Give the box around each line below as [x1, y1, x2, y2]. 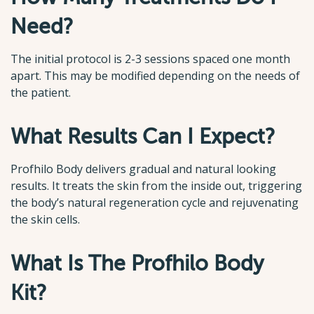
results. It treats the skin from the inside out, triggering [11, 177, 302, 193]
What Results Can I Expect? [11, 125, 275, 149]
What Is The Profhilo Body [11, 251, 264, 275]
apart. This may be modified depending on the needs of [11, 68, 300, 84]
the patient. [11, 85, 71, 101]
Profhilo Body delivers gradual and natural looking [11, 161, 276, 177]
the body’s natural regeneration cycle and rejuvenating [11, 194, 299, 210]
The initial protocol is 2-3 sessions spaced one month [11, 51, 290, 67]
